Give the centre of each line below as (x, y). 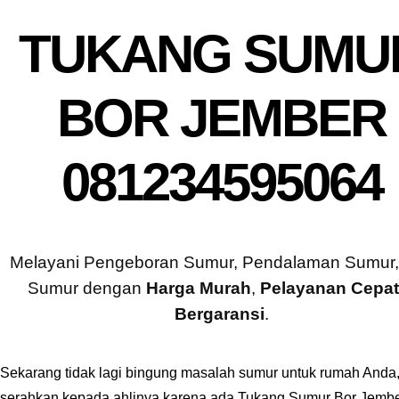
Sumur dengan (87, 288)
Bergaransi (219, 313)
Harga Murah (199, 288)
